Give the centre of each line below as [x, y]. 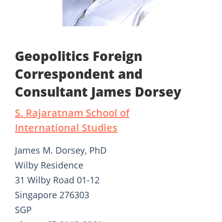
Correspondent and [79, 74]
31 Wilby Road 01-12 [57, 180]
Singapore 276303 [52, 195]
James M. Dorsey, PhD [61, 150]
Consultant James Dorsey [98, 92]
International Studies [66, 128]
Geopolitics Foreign [79, 56]
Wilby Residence [49, 165]
